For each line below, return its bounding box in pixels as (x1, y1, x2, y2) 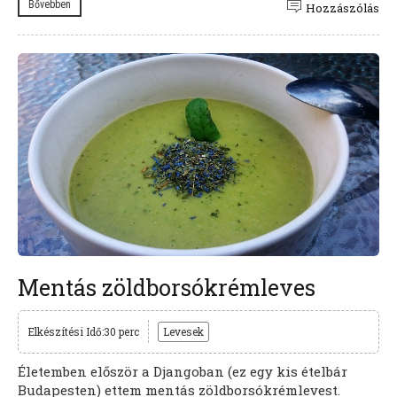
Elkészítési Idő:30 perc (27, 324, 139, 339)
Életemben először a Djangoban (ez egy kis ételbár (18, 362, 347, 381)
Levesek (163, 324, 204, 339)
